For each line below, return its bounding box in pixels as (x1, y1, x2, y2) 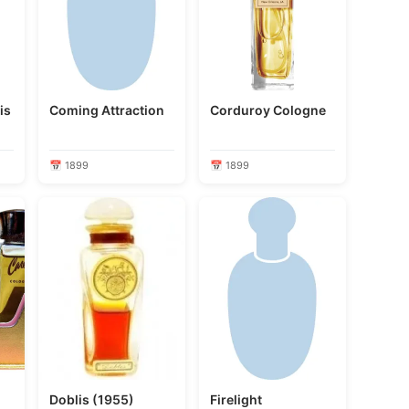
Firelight (209, 392, 262, 407)
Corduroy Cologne (272, 102, 326, 118)
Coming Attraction (48, 102, 164, 118)
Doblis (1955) (48, 392, 134, 407)
